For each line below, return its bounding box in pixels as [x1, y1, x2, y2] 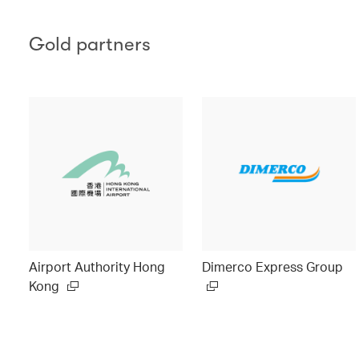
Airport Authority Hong [29, 257, 165, 275]
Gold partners [29, 32, 151, 55]
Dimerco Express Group [202, 257, 343, 275]
